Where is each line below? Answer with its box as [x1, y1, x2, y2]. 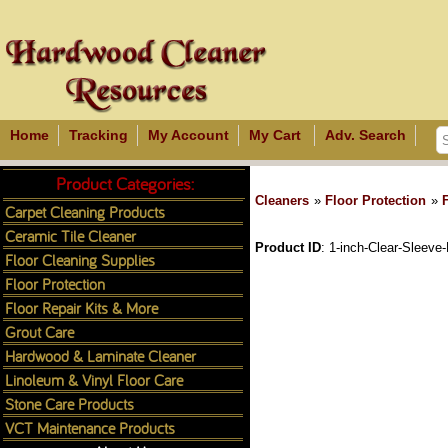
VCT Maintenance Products [5, 417, 175, 438]
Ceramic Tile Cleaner [5, 225, 136, 246]
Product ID [255, 240, 321, 255]
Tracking [69, 127, 128, 143]
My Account [148, 127, 229, 143]
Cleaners [255, 193, 309, 208]
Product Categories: [56, 172, 194, 195]
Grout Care [5, 321, 74, 342]
